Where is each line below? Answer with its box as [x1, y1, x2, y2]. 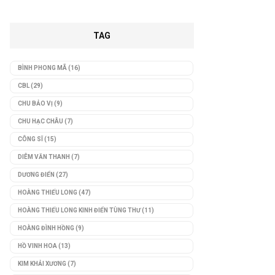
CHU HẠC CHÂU [18, 117, 63, 125]
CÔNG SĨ [18, 135, 43, 142]
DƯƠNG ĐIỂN [18, 171, 55, 178]
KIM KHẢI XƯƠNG [18, 260, 66, 267]
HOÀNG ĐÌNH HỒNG [18, 224, 74, 231]
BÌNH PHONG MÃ [18, 64, 67, 71]
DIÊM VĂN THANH [18, 153, 70, 160]
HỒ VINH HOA [18, 242, 57, 249]
